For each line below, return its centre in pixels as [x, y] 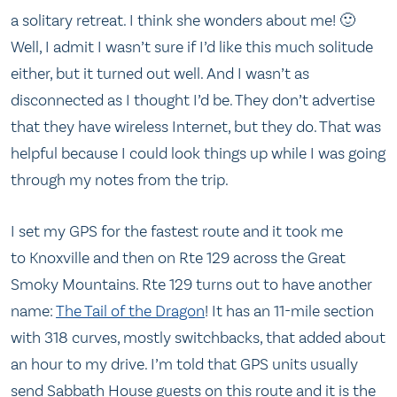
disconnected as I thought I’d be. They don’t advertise [193, 101]
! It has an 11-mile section [289, 311]
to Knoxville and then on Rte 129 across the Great [178, 257]
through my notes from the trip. [120, 180]
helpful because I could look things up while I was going [198, 154]
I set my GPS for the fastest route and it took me [177, 231]
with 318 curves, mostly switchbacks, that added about [198, 337]
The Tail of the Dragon [130, 311]
